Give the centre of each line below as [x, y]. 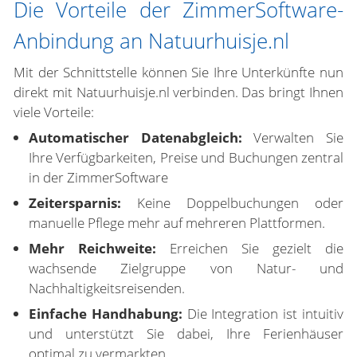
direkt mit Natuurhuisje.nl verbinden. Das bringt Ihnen [178, 92]
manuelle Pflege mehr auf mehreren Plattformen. [177, 223]
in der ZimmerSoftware [98, 177]
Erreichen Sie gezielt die [250, 248]
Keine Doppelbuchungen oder [232, 203]
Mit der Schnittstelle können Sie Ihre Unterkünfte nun [178, 72]
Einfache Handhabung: [106, 314]
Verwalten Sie [293, 137]
